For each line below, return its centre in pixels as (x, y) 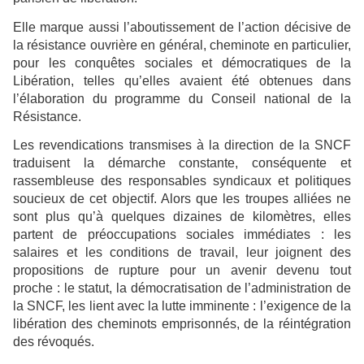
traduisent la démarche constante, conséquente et (182, 162)
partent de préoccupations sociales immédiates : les (182, 234)
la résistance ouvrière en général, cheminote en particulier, (182, 45)
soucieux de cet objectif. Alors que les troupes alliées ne (182, 198)
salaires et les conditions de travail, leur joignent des (182, 252)
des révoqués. (54, 341)
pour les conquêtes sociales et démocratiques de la (182, 63)
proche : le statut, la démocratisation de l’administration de (182, 288)
